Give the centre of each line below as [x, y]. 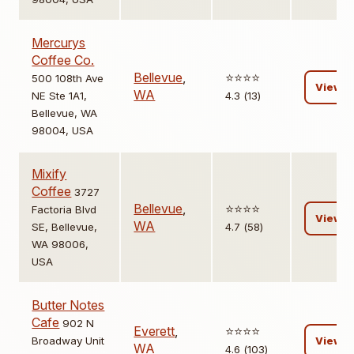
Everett [154, 331]
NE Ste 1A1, [60, 96]
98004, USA [63, 131]
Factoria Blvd [64, 210]
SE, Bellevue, [65, 227]
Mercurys [59, 43]
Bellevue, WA [65, 113]
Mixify [49, 174]
